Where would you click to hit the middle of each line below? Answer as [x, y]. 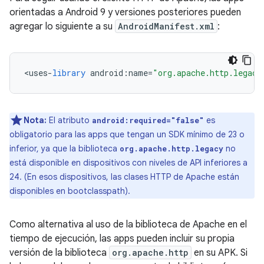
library [69, 73]
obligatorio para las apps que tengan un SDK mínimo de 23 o [127, 134]
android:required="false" [148, 120]
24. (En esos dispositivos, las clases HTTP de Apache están [124, 177]
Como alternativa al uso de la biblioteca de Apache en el [128, 225]
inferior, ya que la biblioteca [65, 148]
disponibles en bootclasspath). [70, 191]
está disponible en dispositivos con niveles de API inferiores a [128, 163]
